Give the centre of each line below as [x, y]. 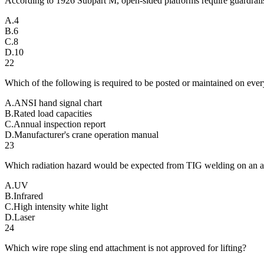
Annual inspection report [60, 124]
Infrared [28, 196]
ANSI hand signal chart [58, 103]
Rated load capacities [53, 113]
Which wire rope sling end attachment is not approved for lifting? [126, 247]
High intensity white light [61, 206]
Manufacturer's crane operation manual [86, 134]
